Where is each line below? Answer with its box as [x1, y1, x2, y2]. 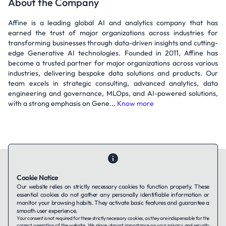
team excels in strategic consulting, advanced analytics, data [8, 79, 218, 88]
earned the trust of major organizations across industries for [8, 28, 218, 37]
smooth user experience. [17, 207, 77, 214]
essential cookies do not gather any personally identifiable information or [17, 191, 209, 198]
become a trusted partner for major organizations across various [8, 59, 218, 68]
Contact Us [21, 194, 56, 204]
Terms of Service [64, 204, 118, 214]
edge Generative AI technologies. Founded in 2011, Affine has [8, 48, 218, 58]
